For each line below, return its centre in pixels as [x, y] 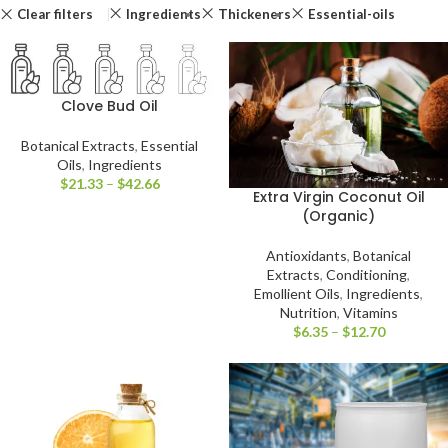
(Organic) [338, 216]
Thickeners [254, 14]
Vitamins [370, 313]
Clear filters [54, 13]
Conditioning [366, 275]
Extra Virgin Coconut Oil [338, 197]
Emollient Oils [297, 294]
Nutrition [308, 313]
